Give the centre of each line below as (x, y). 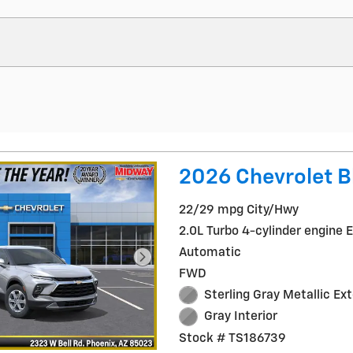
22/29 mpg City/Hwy (239, 210)
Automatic (210, 252)
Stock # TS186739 (233, 338)
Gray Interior (240, 317)
